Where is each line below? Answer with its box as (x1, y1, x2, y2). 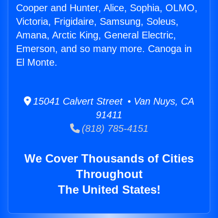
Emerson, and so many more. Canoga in (16, 43, 192, 54)
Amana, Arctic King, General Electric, (16, 30, 176, 41)
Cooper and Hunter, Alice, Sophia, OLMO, (16, 2, 198, 14)
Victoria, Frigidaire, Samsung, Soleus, (16, 16, 179, 27)
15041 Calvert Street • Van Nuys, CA (31, 96, 194, 107)
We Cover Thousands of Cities (24, 152, 194, 165)
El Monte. (16, 57, 57, 68)
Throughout (75, 167, 143, 181)
